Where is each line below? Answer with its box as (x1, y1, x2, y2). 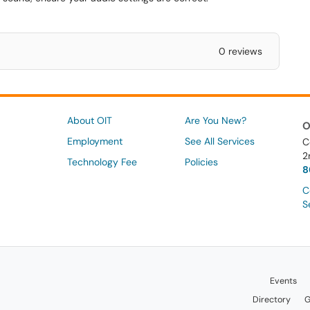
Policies (184, 156, 218, 169)
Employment (66, 135, 122, 148)
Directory (253, 293, 291, 305)
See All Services (184, 135, 255, 148)
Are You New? (184, 114, 246, 127)
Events (269, 275, 297, 286)
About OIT (66, 114, 112, 127)
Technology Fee (66, 156, 137, 169)
